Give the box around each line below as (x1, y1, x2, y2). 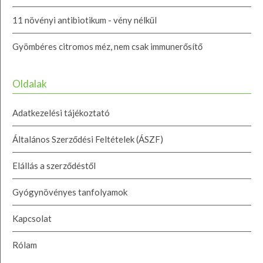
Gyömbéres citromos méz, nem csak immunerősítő (12, 41, 203, 52)
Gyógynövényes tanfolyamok (12, 186, 127, 197)
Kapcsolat (12, 213, 52, 224)
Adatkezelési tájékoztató (12, 107, 110, 118)
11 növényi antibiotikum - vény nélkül (12, 14, 157, 25)
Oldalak (12, 77, 47, 90)
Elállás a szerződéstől (12, 160, 96, 171)
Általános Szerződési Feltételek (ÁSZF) (12, 133, 163, 144)
